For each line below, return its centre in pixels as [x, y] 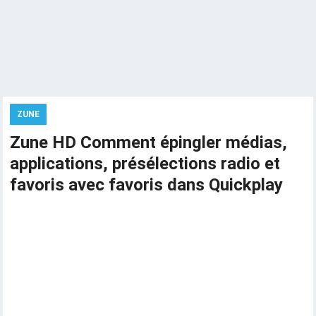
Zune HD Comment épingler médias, [149, 142]
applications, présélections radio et [145, 164]
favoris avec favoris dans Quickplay [147, 185]
